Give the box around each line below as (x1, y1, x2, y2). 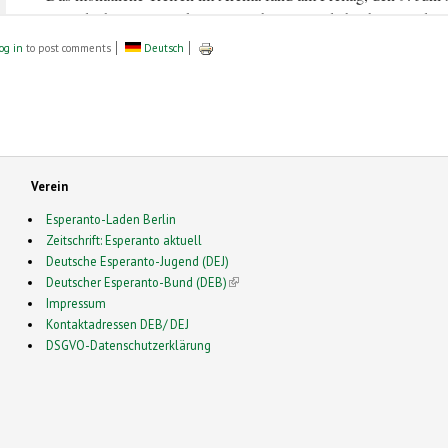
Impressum (46, 295, 107, 312)
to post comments (23, 40, 111, 55)
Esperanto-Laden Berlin (46, 211, 177, 228)
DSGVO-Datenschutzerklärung (46, 337, 212, 354)
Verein (30, 178, 68, 195)
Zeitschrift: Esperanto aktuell (46, 232, 203, 249)
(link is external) (227, 274, 316, 291)
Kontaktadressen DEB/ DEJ (46, 316, 190, 333)
